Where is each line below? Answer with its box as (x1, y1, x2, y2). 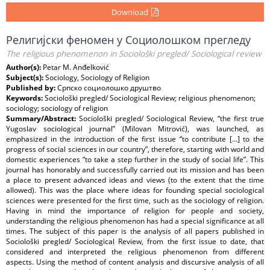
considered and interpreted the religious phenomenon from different (6, 246, 264, 257)
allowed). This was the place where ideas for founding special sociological (6, 185, 264, 195)
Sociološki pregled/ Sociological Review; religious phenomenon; (45, 93, 256, 103)
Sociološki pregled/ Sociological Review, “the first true (79, 113, 264, 124)
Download (111, 7, 148, 17)
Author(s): (6, 62, 43, 72)
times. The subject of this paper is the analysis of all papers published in (6, 226, 264, 236)
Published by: (6, 83, 57, 93)
